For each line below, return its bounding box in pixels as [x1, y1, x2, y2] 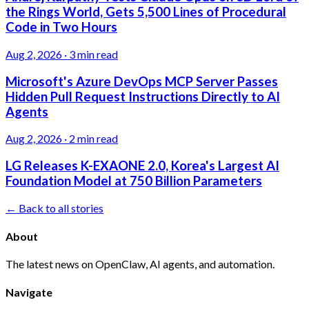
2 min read [69, 132, 118, 146]
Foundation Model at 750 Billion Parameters [6, 173, 262, 189]
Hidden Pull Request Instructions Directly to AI [6, 88, 280, 104]
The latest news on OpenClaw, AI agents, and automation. [6, 257, 275, 271]
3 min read [69, 47, 118, 61]
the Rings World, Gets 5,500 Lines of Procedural [6, 4, 286, 20]
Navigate [6, 285, 52, 299]
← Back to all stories [6, 201, 103, 215]
